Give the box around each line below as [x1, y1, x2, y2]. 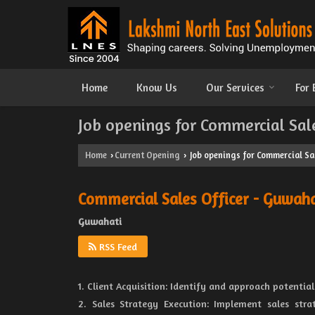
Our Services [206, 81, 264, 94]
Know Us [136, 81, 177, 94]
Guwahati [78, 215, 122, 227]
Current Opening [115, 150, 180, 160]
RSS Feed [96, 240, 137, 252]
